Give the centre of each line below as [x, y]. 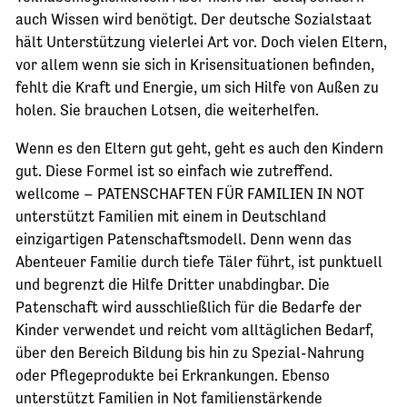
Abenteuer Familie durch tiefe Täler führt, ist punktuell [199, 262]
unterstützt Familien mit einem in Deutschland [171, 217]
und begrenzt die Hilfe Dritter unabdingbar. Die [173, 285]
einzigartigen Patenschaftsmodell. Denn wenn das [184, 239]
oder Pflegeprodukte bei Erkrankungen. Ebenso [173, 376]
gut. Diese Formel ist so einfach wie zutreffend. [174, 171]
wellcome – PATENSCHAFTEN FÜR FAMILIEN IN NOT [190, 194]
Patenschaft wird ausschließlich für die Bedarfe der [189, 308]
